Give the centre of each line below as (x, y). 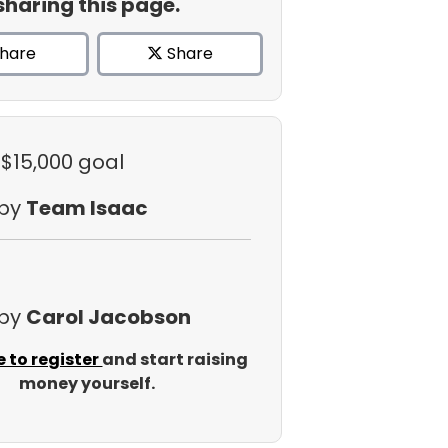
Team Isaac (86, 208)
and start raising (175, 359)
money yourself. (86, 383)
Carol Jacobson (108, 317)
